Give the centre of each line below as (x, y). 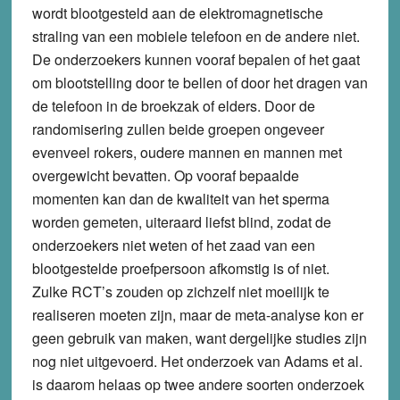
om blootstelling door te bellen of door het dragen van (200, 82)
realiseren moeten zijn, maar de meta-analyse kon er (197, 314)
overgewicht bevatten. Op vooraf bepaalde (165, 175)
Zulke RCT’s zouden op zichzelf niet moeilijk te (180, 291)
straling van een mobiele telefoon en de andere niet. (196, 36)
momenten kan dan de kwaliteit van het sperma (180, 198)
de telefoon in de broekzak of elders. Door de (173, 105)
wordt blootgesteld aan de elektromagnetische (177, 12)
